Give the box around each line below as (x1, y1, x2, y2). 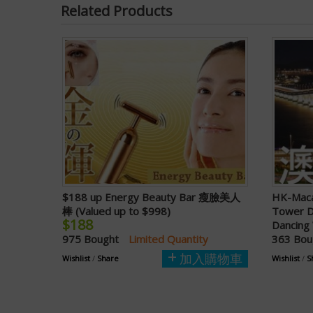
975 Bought (62, 232, 122, 247)
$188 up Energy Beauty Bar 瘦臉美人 (62, 190, 240, 205)
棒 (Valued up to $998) (62, 204, 170, 219)
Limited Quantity (129, 232, 208, 247)
